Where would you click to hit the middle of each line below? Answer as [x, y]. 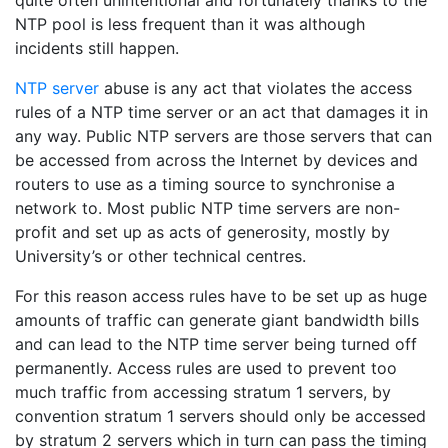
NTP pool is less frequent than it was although [190, 24]
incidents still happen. [97, 48]
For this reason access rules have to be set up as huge [221, 296]
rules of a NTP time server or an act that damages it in [221, 112]
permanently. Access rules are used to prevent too [206, 368]
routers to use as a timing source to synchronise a [205, 184]
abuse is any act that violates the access [255, 88]
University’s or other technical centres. [160, 256]
